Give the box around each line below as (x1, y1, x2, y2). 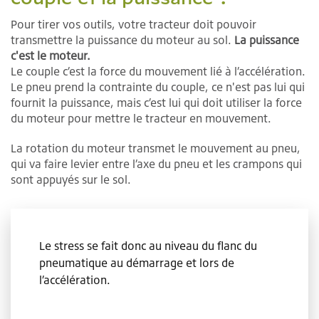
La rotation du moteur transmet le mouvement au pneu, (11, 140, 300, 155)
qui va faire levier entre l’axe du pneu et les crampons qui (11, 156, 302, 171)
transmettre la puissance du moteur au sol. (11, 32, 234, 47)
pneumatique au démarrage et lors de (39, 255, 234, 270)
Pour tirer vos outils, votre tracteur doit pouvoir (11, 16, 256, 31)
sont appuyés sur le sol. (11, 172, 131, 187)
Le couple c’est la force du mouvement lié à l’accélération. (11, 63, 305, 78)
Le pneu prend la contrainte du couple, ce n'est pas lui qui (11, 79, 305, 94)
